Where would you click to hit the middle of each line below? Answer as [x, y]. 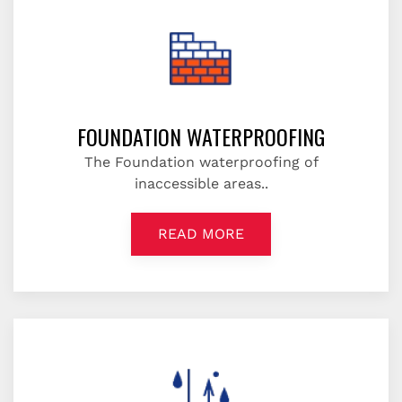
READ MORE [201, 234]
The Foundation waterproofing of [201, 162]
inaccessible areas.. [201, 184]
